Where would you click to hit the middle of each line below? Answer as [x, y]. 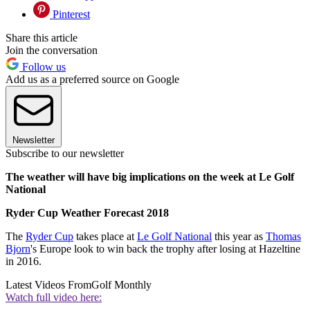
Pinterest [70, 15]
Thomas [283, 237]
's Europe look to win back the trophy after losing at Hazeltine [165, 249]
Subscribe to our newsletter [65, 154]
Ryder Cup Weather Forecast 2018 [87, 213]
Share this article [42, 38]
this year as [239, 237]
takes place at [105, 237]
